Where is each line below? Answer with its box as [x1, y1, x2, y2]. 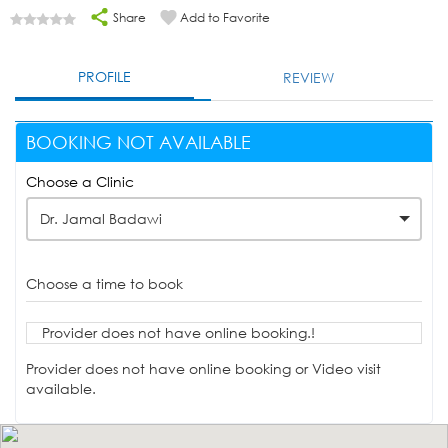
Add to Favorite [180, 9, 270, 27]
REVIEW [283, 68, 335, 88]
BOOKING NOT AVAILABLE [26, 131, 251, 154]
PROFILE [78, 67, 132, 87]
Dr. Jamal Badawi [40, 209, 162, 229]
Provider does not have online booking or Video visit [26, 359, 381, 379]
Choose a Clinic [26, 172, 134, 192]
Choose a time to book [26, 274, 183, 294]
